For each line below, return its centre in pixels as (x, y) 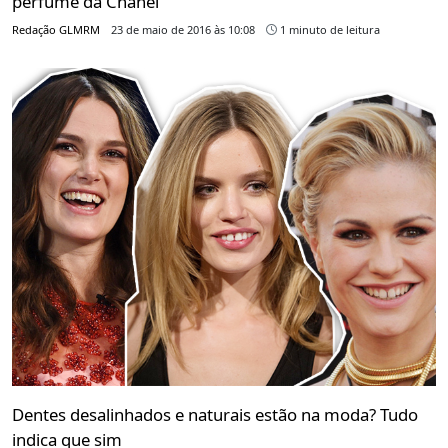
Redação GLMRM (56, 29)
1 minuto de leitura (328, 29)
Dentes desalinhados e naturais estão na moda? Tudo (215, 414)
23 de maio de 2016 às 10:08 (183, 29)
